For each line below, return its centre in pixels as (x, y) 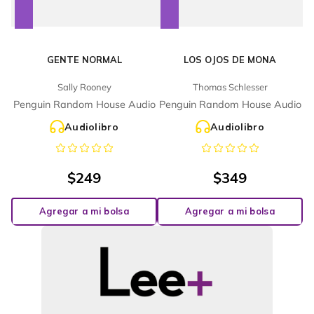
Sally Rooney (84, 87)
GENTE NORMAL (84, 60)
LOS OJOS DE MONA (230, 60)
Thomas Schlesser (230, 87)
